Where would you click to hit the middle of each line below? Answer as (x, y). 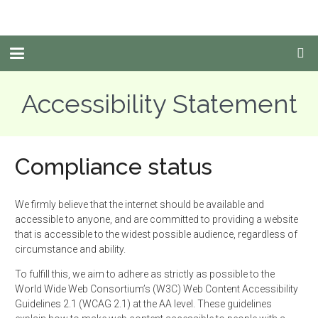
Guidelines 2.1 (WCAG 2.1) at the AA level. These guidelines (143, 304)
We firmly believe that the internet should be (110, 204)
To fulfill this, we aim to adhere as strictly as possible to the (145, 274)
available (225, 204)
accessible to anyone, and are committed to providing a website (157, 219)
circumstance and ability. (70, 249)
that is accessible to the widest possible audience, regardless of (156, 234)
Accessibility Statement (159, 104)
